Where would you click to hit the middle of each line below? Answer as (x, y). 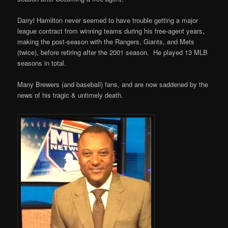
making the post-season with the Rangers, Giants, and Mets (106, 42)
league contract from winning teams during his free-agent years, (111, 31)
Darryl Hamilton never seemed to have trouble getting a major (108, 20)
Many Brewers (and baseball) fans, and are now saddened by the (113, 84)
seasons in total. (42, 63)
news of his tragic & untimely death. (70, 95)
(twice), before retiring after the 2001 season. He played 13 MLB (113, 52)
